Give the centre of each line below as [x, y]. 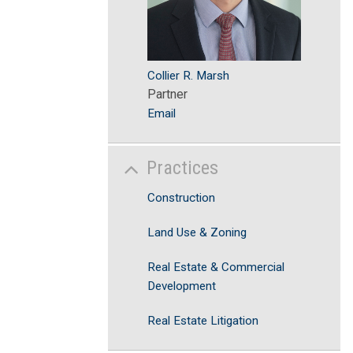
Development [182, 286]
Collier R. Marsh [188, 75]
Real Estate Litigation [203, 321]
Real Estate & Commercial [216, 267]
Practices [182, 167]
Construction [181, 198]
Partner [167, 94]
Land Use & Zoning [197, 232]
